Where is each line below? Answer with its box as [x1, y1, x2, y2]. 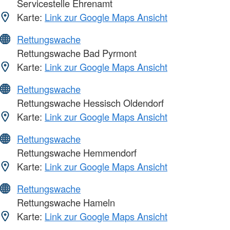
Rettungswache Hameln [14, 196, 115, 209]
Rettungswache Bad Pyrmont [14, 46, 137, 60]
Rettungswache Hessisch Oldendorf [14, 96, 164, 110]
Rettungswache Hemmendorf [14, 146, 137, 160]
